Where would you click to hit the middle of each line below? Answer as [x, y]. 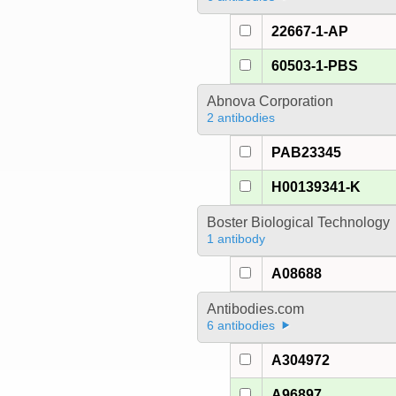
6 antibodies [240, 326]
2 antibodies [240, 118]
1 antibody [236, 239]
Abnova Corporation [270, 102]
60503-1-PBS [315, 66]
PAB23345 [307, 153]
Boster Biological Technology [298, 223]
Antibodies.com [255, 309]
